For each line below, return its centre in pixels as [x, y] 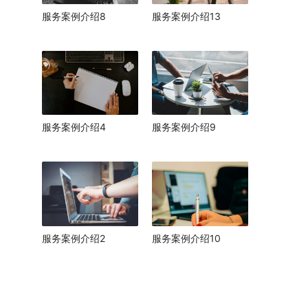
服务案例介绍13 [186, 16]
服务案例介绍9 [184, 127]
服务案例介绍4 [74, 127]
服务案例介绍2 [74, 238]
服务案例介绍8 [74, 16]
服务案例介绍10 [186, 238]
